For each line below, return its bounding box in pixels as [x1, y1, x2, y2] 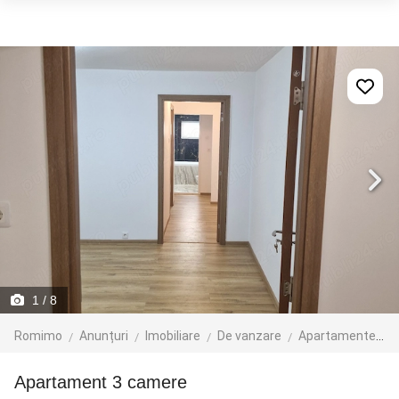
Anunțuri [79, 329, 128, 343]
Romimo [14, 329, 62, 343]
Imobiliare [145, 329, 200, 343]
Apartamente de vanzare [298, 329, 376, 343]
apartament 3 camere [26, 372, 187, 392]
